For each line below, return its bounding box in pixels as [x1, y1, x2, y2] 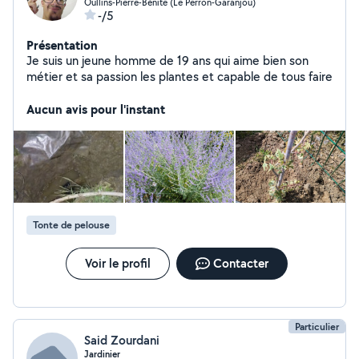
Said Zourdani [84, 332, 159, 349]
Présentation [26, 36, 98, 54]
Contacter [212, 255, 268, 272]
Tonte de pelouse [33, 218, 110, 232]
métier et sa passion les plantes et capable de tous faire [26, 68, 333, 85]
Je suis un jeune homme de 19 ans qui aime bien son [26, 52, 309, 69]
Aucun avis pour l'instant [26, 100, 165, 118]
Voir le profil [84, 255, 151, 272]
